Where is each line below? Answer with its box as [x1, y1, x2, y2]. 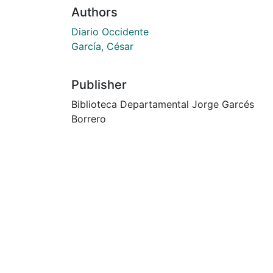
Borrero [71, 112, 106, 125]
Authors [71, 4, 118, 19]
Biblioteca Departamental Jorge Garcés [71, 97, 254, 110]
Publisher [71, 77, 127, 92]
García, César [71, 40, 133, 52]
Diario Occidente [71, 25, 149, 38]
